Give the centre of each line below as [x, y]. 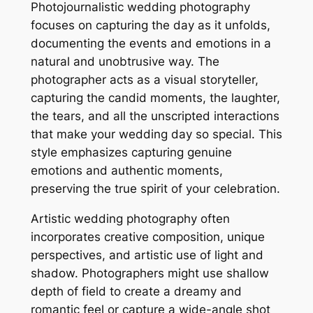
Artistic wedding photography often [130, 219]
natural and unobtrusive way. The [125, 62]
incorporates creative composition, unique [147, 237]
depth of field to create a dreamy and [136, 292]
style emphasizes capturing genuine [131, 153]
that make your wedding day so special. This [156, 134]
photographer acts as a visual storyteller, [144, 80]
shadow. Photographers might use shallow [150, 274]
